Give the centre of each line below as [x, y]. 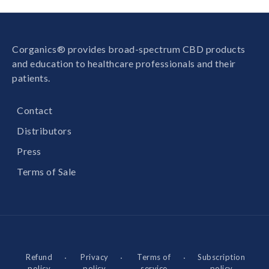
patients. [31, 78]
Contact [35, 110]
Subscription [222, 257]
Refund [39, 257]
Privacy [95, 257]
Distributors [44, 131]
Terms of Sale [47, 171]
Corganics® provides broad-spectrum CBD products [129, 49]
